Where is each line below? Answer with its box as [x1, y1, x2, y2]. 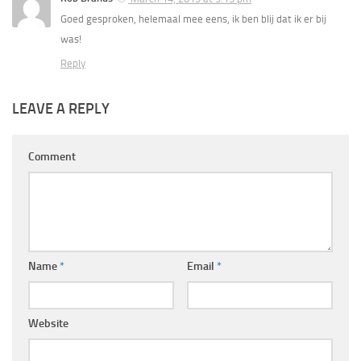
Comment [28, 149, 76, 164]
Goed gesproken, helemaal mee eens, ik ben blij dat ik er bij [60, 12, 326, 25]
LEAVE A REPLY [12, 99, 110, 118]
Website [28, 316, 68, 330]
